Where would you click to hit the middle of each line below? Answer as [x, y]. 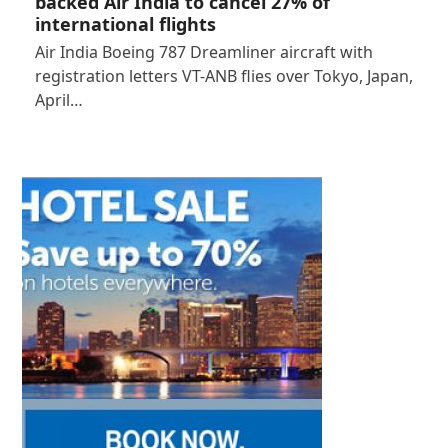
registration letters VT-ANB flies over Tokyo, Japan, [223, 75]
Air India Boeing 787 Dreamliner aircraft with [203, 51]
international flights [125, 23]
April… [58, 99]
